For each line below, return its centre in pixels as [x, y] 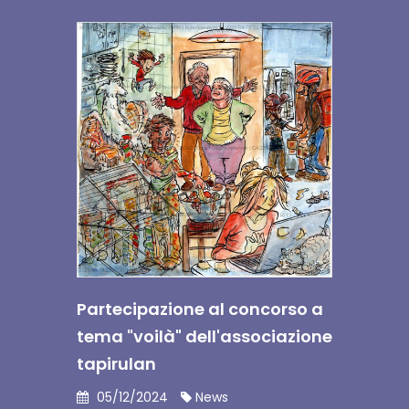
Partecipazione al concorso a [200, 309]
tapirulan [116, 364]
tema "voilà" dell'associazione [204, 336]
